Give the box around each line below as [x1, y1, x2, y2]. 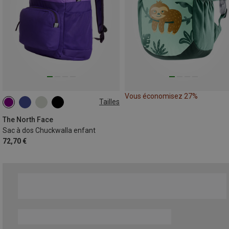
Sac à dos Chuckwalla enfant [3, 126, 96, 134]
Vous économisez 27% [125, 91, 198, 100]
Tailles [99, 98, 120, 106]
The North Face [3, 115, 53, 124]
